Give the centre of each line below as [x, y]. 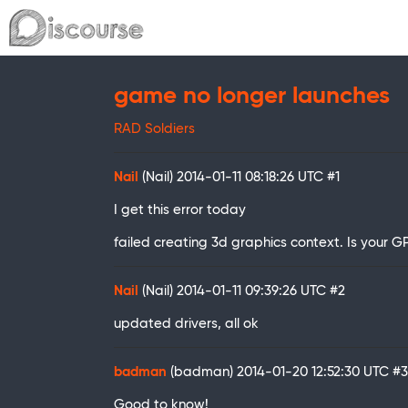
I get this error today [180, 210]
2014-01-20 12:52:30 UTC [315, 372]
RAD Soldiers [154, 129]
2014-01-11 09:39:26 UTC [253, 291]
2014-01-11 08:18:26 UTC [252, 178]
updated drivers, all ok [186, 324]
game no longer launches [252, 96]
